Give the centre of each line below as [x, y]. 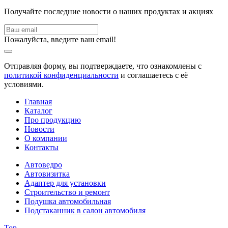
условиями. [24, 84]
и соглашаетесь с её [153, 75]
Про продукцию [53, 120]
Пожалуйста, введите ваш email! [60, 39]
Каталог [38, 110]
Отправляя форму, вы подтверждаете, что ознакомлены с [103, 66]
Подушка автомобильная [68, 201]
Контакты [41, 147]
